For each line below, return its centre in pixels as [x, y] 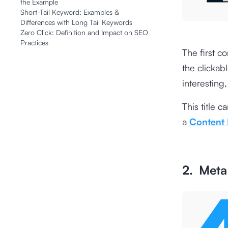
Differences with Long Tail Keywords [76, 22]
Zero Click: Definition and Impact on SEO [84, 32]
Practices [34, 42]
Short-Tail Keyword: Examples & [70, 12]
